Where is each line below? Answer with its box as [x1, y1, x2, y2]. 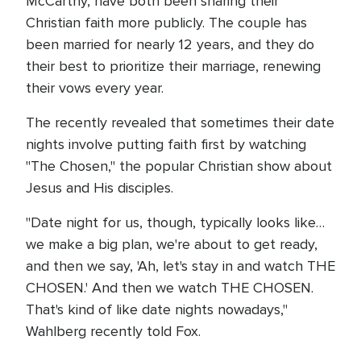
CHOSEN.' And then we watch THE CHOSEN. [26, 279, 313, 297]
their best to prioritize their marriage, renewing [26, 57, 321, 75]
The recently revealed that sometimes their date [26, 114, 334, 131]
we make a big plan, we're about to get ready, [26, 235, 317, 253]
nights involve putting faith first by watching [26, 135, 306, 153]
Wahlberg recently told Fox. [26, 322, 201, 340]
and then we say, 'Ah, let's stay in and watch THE [26, 257, 335, 275]
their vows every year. [26, 79, 164, 97]
